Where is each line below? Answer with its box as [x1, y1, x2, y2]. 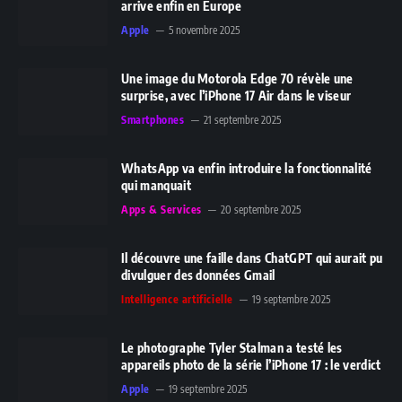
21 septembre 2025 [203, 112, 281, 127]
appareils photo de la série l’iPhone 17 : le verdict [121, 356, 381, 372]
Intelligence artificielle [121, 292, 233, 306]
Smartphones [121, 112, 185, 127]
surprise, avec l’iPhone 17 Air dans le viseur [121, 87, 352, 103]
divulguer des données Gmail [121, 267, 275, 283]
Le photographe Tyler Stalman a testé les [121, 339, 343, 355]
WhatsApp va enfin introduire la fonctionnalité [121, 160, 372, 176]
